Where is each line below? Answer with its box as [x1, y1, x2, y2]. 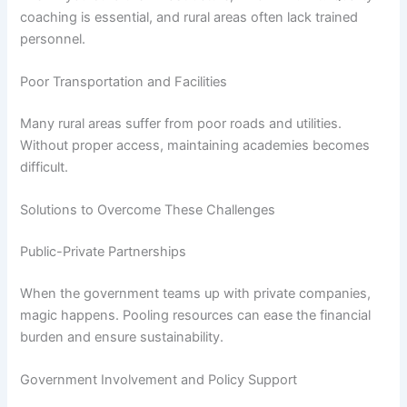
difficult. [20, 158, 69, 175]
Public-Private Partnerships [20, 243, 187, 261]
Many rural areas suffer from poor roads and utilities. [20, 114, 342, 132]
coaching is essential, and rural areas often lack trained [20, 8, 359, 25]
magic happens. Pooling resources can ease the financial [20, 306, 372, 323]
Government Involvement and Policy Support [20, 372, 298, 389]
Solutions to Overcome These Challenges [20, 202, 276, 219]
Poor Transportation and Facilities [20, 74, 228, 90]
